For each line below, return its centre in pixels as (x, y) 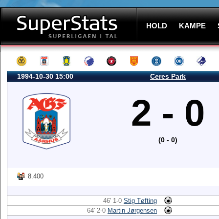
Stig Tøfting (140, 201)
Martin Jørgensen (132, 210)
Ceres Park (168, 76)
